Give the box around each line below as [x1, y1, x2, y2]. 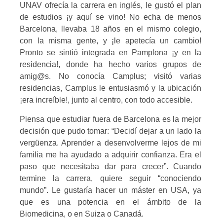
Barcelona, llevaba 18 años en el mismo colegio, [20, 25, 201, 34]
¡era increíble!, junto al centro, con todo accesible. [20, 96, 192, 105]
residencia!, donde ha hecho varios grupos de [20, 60, 201, 69]
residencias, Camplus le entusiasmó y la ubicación [20, 84, 201, 93]
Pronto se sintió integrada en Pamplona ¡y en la [20, 48, 201, 57]
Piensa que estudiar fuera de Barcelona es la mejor [20, 114, 201, 123]
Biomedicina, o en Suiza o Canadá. [20, 209, 144, 218]
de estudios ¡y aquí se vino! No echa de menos [20, 13, 201, 22]
